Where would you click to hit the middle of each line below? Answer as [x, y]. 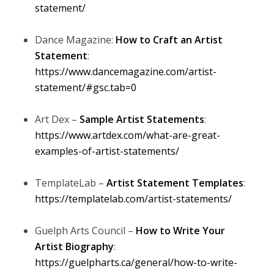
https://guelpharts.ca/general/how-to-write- [136, 263]
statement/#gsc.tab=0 [85, 88]
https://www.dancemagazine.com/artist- [125, 72]
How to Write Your [180, 231]
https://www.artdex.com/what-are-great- [127, 135]
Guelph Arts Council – [85, 231]
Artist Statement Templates [175, 183]
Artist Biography [74, 247]
